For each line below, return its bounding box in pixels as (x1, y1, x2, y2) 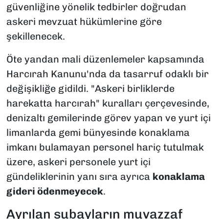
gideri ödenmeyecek (6, 185, 103, 197)
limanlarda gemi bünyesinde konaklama (6, 127, 190, 139)
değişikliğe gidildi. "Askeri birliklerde (6, 83, 175, 95)
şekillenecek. (6, 30, 65, 43)
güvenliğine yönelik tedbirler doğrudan (6, 1, 186, 13)
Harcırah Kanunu (6, 68, 87, 80)
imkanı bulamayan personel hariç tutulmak (6, 141, 204, 153)
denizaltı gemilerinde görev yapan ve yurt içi (6, 112, 211, 124)
